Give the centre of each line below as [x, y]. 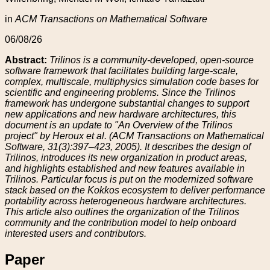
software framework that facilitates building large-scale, [121, 71]
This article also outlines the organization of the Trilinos [122, 212]
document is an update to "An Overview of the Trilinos [119, 125]
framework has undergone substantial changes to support [127, 103]
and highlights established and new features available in [125, 168]
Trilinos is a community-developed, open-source [152, 60]
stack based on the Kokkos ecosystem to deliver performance [135, 190]
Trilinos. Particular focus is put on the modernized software [129, 179]
